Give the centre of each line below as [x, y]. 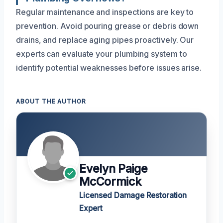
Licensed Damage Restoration [133, 196]
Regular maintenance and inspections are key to [105, 12]
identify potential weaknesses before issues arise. [109, 68]
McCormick [110, 182]
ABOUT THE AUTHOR [51, 102]
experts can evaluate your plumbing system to [102, 54]
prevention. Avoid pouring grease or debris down [108, 26]
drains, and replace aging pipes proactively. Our [105, 40]
